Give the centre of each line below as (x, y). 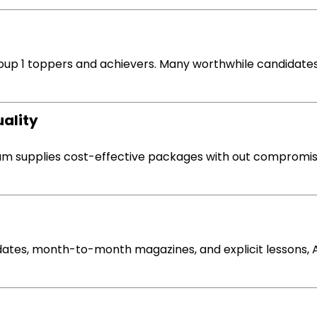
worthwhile (223, 64)
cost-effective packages (133, 157)
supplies (38, 157)
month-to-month (82, 249)
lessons (287, 249)
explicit (243, 249)
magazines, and (178, 249)
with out (228, 157)
